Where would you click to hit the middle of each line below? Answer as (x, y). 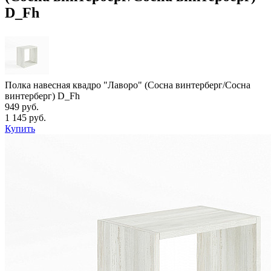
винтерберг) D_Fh (42, 96)
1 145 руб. (25, 117)
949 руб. (22, 106)
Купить (20, 128)
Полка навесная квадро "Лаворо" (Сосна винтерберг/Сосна (128, 85)
